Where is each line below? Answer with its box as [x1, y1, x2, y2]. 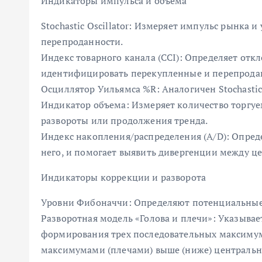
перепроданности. [41, 35, 123, 48]
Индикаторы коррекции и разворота [41, 171, 206, 184]
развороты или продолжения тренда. [41, 114, 208, 127]
